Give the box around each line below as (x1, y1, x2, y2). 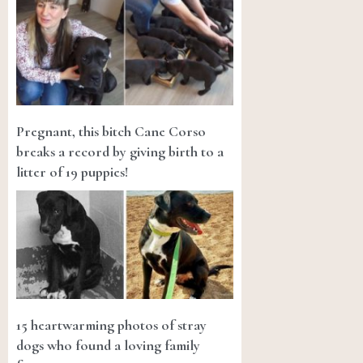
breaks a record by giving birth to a (16, 143, 224, 161)
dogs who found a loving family (16, 336, 200, 355)
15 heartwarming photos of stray (16, 316, 207, 335)
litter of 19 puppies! (16, 163, 128, 181)
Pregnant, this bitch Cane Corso (16, 122, 206, 141)
